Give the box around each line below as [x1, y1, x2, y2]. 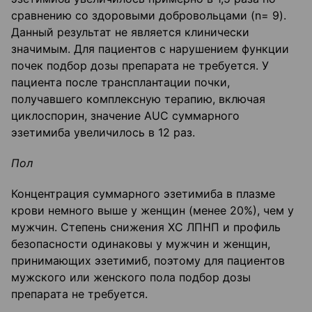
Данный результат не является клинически [11, 25, 249, 40]
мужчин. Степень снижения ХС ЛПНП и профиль [11, 220, 281, 235]
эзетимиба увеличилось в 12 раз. [11, 125, 195, 140]
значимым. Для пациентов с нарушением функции [11, 42, 289, 56]
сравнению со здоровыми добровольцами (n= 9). [11, 8, 286, 23]
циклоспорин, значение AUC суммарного [11, 109, 240, 123]
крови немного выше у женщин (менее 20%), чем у [11, 203, 294, 218]
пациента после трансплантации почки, [11, 75, 230, 90]
